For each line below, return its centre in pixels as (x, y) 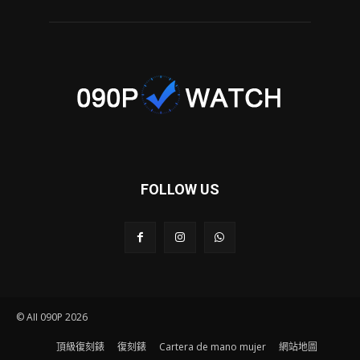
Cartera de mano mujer (212, 347)
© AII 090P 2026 (52, 317)
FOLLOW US (180, 189)
